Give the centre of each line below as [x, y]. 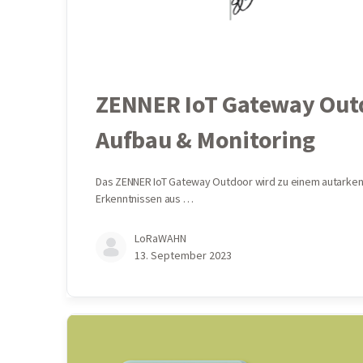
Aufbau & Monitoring [205, 140]
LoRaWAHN [160, 239]
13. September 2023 [183, 256]
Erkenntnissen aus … [145, 199]
